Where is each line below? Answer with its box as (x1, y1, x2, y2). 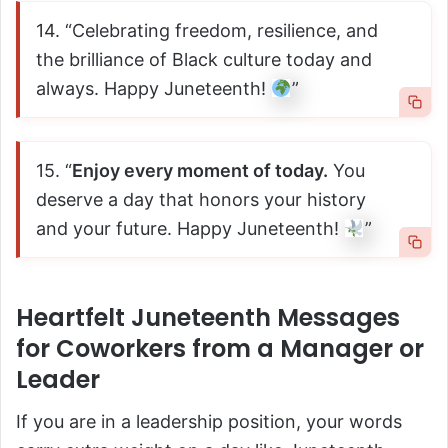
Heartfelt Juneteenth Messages (16, 300, 400, 334)
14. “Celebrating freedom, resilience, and (36, 20, 378, 42)
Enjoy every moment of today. (72, 160, 328, 182)
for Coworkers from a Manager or (16, 331, 424, 365)
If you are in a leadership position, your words (16, 410, 402, 432)
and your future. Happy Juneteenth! (36, 218, 344, 240)
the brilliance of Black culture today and (36, 49, 372, 71)
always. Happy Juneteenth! (36, 78, 271, 100)
